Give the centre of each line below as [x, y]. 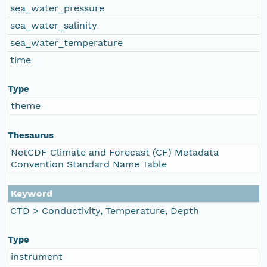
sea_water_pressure [57, 8]
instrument [37, 256]
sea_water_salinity [54, 25]
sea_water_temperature [66, 42]
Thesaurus [31, 135]
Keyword [32, 193]
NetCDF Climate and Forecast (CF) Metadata [115, 152]
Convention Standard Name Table [89, 164]
